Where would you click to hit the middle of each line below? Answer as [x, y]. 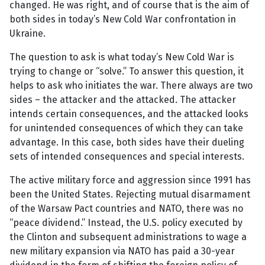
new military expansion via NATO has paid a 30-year [122, 251]
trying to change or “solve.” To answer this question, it [127, 72]
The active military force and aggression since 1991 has [130, 180]
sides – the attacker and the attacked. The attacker [123, 100]
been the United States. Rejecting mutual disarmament [130, 195]
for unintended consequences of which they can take [126, 128]
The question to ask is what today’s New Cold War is [122, 57]
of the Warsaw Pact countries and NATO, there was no [126, 209]
